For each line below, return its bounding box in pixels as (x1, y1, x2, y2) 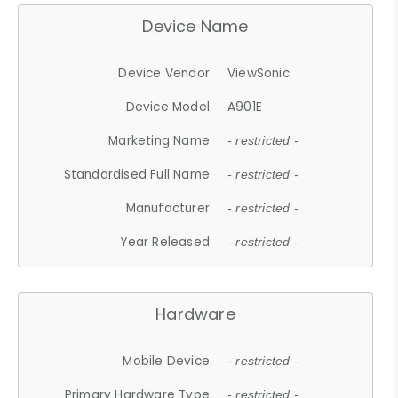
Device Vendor (118, 64, 211, 82)
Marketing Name (108, 131, 211, 149)
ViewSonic (227, 64, 290, 82)
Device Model (125, 98, 211, 115)
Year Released (120, 233, 211, 251)
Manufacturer (125, 199, 211, 217)
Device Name (142, 14, 249, 37)
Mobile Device (123, 352, 211, 370)
